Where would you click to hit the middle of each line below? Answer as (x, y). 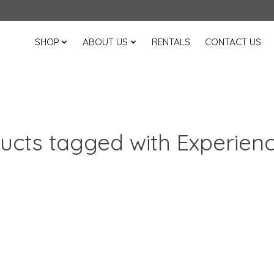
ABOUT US (106, 42)
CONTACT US (233, 42)
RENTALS (171, 42)
